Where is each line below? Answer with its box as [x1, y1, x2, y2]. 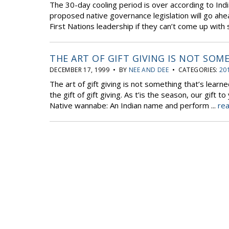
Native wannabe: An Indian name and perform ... [50, 100, 218, 110]
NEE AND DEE [129, 65, 169, 74]
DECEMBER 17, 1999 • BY [50, 65, 129, 74]
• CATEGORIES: [168, 65, 220, 74]
